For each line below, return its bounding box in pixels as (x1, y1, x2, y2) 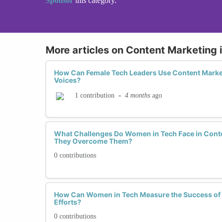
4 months (125, 91, 150, 99)
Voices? (54, 75, 81, 84)
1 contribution (75, 92, 114, 100)
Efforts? (54, 197, 81, 206)
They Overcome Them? (54, 136, 132, 145)
